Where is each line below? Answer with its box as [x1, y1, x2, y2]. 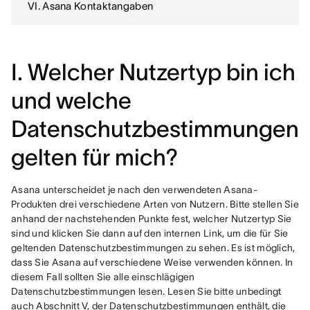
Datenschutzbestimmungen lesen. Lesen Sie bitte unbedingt [11, 286, 282, 297]
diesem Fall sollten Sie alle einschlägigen [11, 271, 195, 282]
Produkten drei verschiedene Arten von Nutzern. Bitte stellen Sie [11, 199, 299, 210]
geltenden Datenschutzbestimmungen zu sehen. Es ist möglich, [11, 242, 295, 253]
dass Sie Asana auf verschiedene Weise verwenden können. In [11, 257, 293, 268]
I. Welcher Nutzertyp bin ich [11, 60, 295, 85]
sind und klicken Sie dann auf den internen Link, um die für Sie [11, 228, 289, 239]
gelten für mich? [11, 145, 178, 170]
